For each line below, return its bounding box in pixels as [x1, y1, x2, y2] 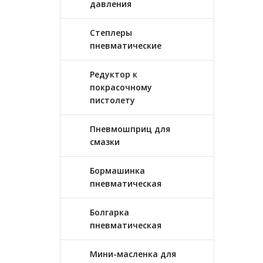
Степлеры [90, 27, 132, 38]
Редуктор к [90, 69, 137, 80]
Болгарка [90, 207, 129, 218]
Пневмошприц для [90, 123, 170, 134]
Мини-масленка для [90, 248, 176, 259]
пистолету [90, 95, 135, 106]
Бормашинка [90, 165, 145, 176]
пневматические [90, 40, 161, 51]
